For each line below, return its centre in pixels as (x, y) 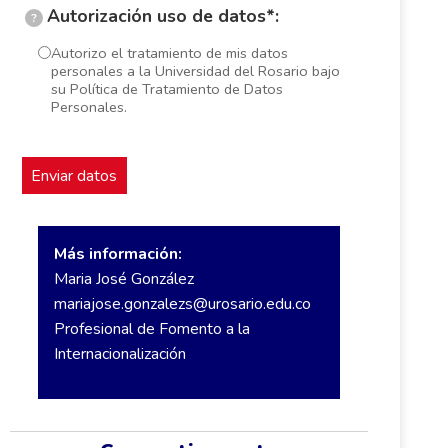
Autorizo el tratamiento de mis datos (169, 53)
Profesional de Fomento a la (151, 329)
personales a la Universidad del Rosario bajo (195, 71)
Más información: (117, 254)
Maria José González (123, 279)
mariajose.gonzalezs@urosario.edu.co (182, 304)
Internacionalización (119, 354)
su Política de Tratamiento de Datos (166, 89)
